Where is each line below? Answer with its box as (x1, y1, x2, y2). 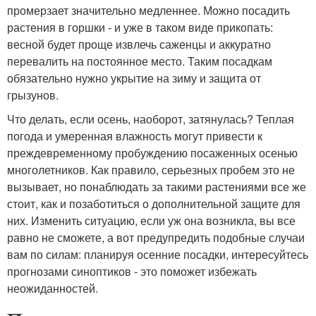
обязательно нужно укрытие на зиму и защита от (7, 69, 261, 86)
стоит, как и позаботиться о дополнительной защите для (7, 195, 300, 212)
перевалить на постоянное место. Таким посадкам (7, 52, 272, 69)
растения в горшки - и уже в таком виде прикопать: (7, 18, 273, 35)
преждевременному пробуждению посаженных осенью (7, 144, 298, 161)
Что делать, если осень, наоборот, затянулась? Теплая (7, 110, 294, 127)
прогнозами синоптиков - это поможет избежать (7, 262, 257, 279)
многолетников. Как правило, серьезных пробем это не (7, 161, 295, 178)
